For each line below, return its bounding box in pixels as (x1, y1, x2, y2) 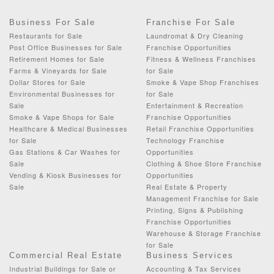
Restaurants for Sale (9, 30, 83, 40)
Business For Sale (9, 17, 95, 27)
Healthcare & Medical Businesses (9, 123, 128, 133)
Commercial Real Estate (9, 250, 122, 260)
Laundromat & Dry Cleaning (146, 30, 243, 40)
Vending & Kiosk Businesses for (9, 169, 122, 180)
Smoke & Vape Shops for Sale (9, 111, 114, 122)
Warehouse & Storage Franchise (146, 228, 261, 238)
